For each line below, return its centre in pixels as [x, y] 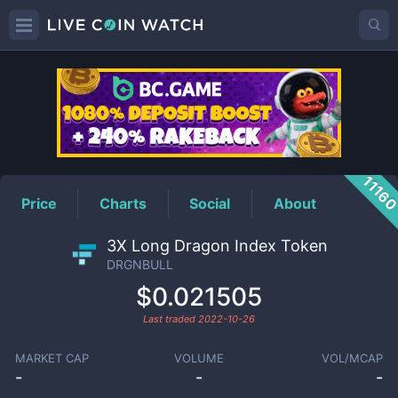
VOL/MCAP [353, 358]
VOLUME [199, 358]
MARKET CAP [52, 358]
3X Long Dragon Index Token [217, 246]
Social [210, 203]
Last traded [171, 319]
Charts [123, 203]
